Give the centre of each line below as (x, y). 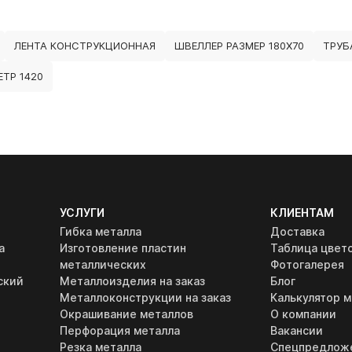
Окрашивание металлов (127, 314)
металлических (103, 264)
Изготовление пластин (123, 248)
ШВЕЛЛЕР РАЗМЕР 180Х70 (239, 46)
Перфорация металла (120, 330)
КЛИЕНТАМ (302, 213)
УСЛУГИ (82, 213)
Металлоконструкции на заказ (146, 297)
